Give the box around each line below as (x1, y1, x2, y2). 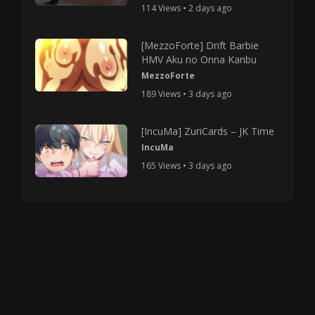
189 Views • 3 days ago (141, 87, 233, 100)
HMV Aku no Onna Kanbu (141, 52, 257, 66)
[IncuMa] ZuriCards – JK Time (141, 124, 275, 138)
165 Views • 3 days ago (141, 159, 233, 172)
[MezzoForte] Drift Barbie (141, 38, 259, 52)
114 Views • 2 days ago (141, 1, 233, 14)
